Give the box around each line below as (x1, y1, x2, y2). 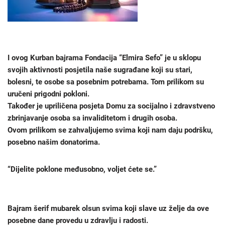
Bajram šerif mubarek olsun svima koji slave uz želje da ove (8, 204, 209, 213)
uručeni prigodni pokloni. (8, 89, 89, 98)
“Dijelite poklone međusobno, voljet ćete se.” (8, 165, 157, 174)
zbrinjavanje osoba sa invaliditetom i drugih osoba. (8, 114, 177, 123)
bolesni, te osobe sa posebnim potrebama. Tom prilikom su (8, 77, 204, 86)
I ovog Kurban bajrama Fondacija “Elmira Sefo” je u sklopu (8, 53, 201, 62)
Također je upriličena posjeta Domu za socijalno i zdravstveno (8, 101, 215, 110)
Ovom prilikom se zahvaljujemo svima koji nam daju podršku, (8, 126, 213, 135)
